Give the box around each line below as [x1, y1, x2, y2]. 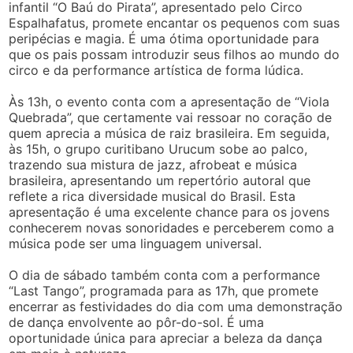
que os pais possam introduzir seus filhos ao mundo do [9, 46, 340, 63]
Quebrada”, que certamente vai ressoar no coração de [9, 110, 333, 126]
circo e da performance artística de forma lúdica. [9, 62, 304, 79]
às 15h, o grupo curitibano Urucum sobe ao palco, [9, 141, 308, 158]
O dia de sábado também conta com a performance [9, 267, 321, 284]
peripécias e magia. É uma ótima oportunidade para [9, 31, 320, 47]
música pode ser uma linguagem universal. [9, 236, 262, 252]
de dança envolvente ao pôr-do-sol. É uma [9, 314, 265, 331]
